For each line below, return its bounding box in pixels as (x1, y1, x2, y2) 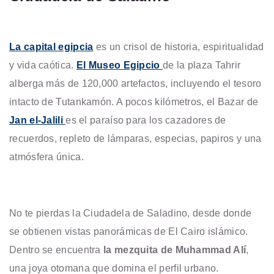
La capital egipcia (9, 42, 94, 52)
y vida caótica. (9, 60, 76, 70)
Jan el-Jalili (9, 115, 66, 125)
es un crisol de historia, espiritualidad (93, 42, 264, 52)
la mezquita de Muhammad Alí (100, 245, 246, 255)
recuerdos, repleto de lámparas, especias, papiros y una (9, 133, 262, 144)
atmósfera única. (9, 152, 84, 162)
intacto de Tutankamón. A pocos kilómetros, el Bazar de (9, 97, 259, 107)
